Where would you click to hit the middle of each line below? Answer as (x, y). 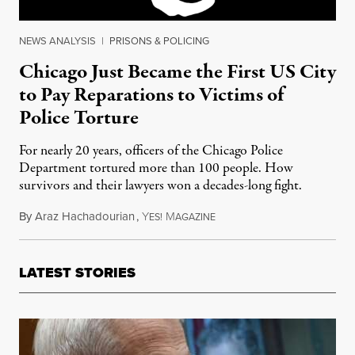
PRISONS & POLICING (159, 40)
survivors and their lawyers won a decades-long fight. (160, 185)
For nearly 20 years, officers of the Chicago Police (151, 151)
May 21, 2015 (248, 216)
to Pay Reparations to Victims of (151, 95)
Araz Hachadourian (85, 216)
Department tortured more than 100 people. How (156, 168)
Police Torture (79, 118)
